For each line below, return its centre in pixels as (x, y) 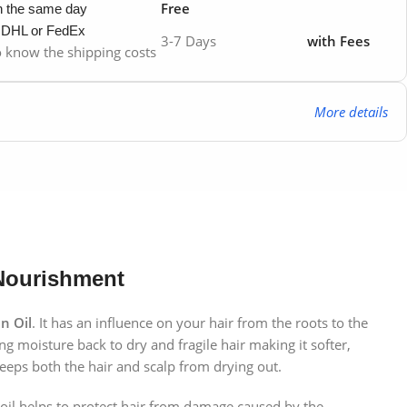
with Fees (338, 41)
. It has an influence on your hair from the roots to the (200, 323)
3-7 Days (189, 41)
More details (351, 112)
